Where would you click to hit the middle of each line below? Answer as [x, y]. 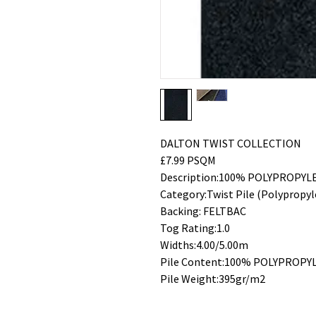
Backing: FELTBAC [203, 211]
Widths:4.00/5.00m [204, 245]
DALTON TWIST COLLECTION [231, 143]
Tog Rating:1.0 [195, 228]
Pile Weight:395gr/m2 [213, 279]
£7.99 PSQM [188, 160]
